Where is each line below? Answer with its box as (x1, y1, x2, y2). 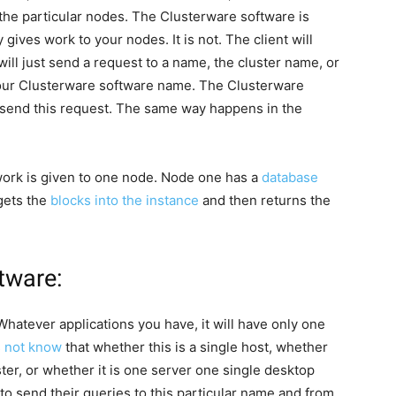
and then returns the (199, 192, 331, 209)
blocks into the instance (50, 192, 199, 209)
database (262, 169, 318, 187)
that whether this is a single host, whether (62, 339, 328, 356)
